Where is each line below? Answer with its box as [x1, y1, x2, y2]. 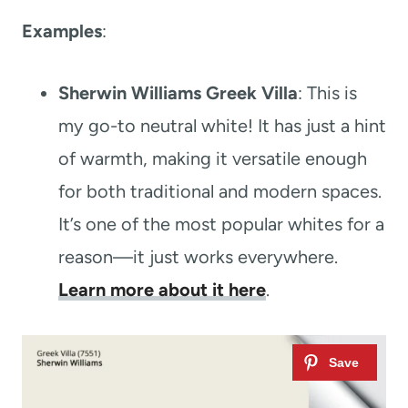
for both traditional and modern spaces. [58, 179, 382, 202]
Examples [22, 19, 102, 42]
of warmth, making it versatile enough [58, 147, 367, 169]
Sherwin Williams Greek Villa [58, 81, 298, 104]
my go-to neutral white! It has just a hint [58, 114, 386, 137]
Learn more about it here [58, 278, 266, 301]
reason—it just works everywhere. [58, 245, 338, 268]
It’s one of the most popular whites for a [58, 212, 384, 235]
